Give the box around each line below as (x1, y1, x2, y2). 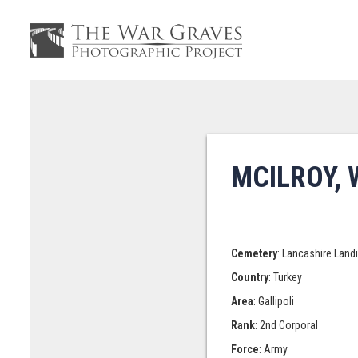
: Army (258, 343, 288, 356)
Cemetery (230, 247, 277, 260)
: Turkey (268, 271, 302, 284)
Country (230, 271, 268, 284)
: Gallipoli (253, 295, 294, 308)
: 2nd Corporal (254, 319, 318, 332)
